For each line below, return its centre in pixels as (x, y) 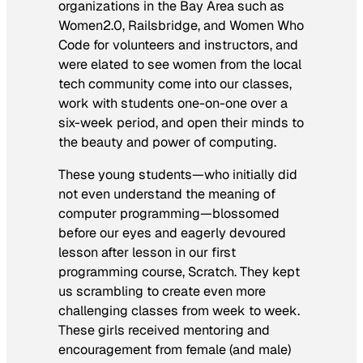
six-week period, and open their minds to (181, 122)
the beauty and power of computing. (167, 142)
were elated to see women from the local (180, 64)
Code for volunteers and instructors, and (178, 45)
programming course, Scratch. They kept (179, 271)
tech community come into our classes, (175, 83)
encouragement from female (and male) (175, 349)
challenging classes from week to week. (179, 310)
